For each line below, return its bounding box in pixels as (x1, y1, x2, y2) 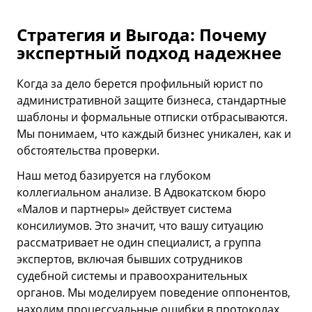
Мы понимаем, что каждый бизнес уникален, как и (17, 125, 291, 141)
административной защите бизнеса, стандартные (17, 92, 286, 108)
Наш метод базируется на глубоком (17, 167, 211, 183)
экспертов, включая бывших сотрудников (17, 251, 242, 267)
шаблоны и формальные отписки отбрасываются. (17, 109, 288, 125)
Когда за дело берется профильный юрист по (17, 75, 263, 91)
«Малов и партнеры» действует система (17, 201, 232, 217)
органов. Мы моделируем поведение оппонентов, (17, 284, 290, 300)
